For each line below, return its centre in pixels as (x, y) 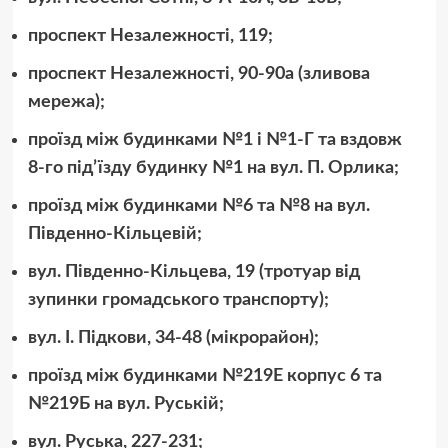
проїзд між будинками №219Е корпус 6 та (204, 375)
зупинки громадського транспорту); (178, 299)
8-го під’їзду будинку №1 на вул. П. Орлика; (213, 167)
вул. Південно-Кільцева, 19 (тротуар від (193, 271)
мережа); (66, 101)
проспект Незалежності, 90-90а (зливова (198, 73)
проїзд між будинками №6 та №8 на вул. (198, 205)
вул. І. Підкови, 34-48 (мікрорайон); (173, 337)
